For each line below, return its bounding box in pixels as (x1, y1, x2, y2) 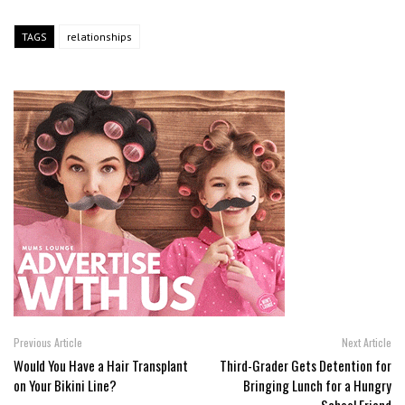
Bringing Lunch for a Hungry (243, 375, 391, 396)
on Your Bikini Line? (14, 375, 117, 396)
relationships (67, 30, 132, 44)
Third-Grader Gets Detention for (220, 355, 391, 376)
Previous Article (14, 334, 82, 351)
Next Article (342, 334, 391, 351)
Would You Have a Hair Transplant (14, 355, 188, 376)
